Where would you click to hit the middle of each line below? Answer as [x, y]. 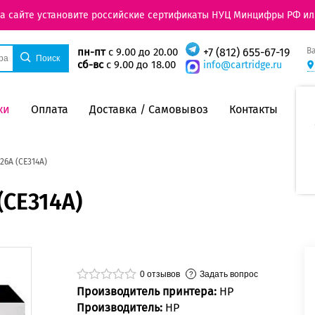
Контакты [253, 109]
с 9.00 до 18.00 [139, 65]
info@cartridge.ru [242, 65]
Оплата [50, 109]
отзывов [162, 274]
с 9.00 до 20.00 [141, 52]
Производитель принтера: [148, 292]
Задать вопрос [229, 274]
